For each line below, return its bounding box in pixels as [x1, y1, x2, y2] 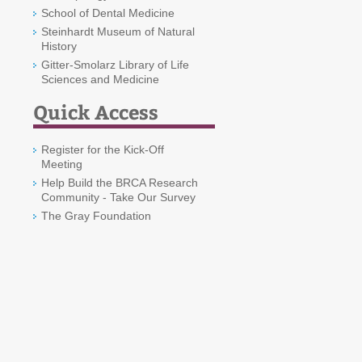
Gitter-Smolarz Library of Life [41, 58, 189, 71]
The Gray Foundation [41, 209, 151, 222]
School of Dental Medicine [41, 6, 175, 19]
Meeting [41, 158, 82, 170]
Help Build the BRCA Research [41, 176, 198, 189]
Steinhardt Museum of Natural [41, 25, 195, 38]
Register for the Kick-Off [41, 143, 164, 156]
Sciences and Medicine [41, 73, 159, 86]
